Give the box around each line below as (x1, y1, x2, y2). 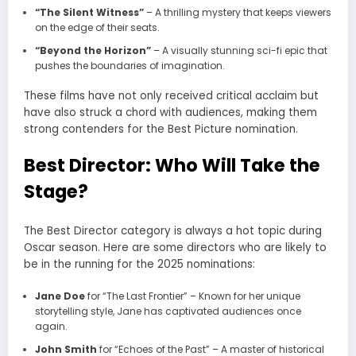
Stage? (24, 178, 88, 204)
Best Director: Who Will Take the (24, 152, 320, 178)
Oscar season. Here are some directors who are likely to (24, 240, 327, 256)
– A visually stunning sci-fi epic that (150, 43, 327, 57)
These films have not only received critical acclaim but (24, 87, 319, 103)
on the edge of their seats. (34, 20, 160, 34)
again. (34, 319, 68, 333)
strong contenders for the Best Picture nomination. (24, 121, 298, 137)
